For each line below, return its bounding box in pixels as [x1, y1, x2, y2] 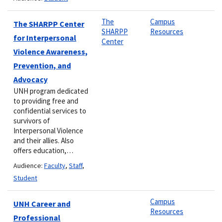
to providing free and [13, 96, 78, 106]
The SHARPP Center [13, 18, 84, 29]
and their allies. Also [13, 135, 74, 145]
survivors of [13, 115, 50, 125]
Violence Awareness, [13, 46, 88, 56]
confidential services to [13, 106, 86, 115]
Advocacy [13, 74, 48, 84]
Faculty [44, 161, 65, 170]
